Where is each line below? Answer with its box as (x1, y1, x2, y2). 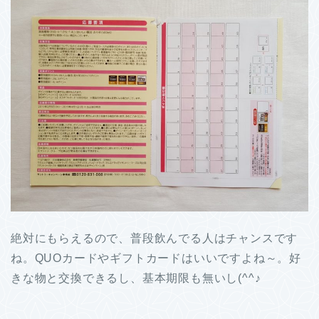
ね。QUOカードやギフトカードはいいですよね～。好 (11, 252, 301, 265)
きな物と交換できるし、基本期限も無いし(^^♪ (11, 272, 261, 285)
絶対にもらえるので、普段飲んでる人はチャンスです (11, 232, 298, 245)
